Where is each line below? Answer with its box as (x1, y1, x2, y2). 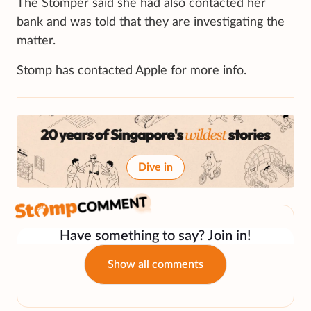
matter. (17, 34, 56, 47)
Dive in (138, 162, 173, 174)
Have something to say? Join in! (60, 229, 251, 244)
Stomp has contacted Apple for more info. (17, 64, 246, 77)
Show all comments (108, 259, 203, 271)
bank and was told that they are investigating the (17, 15, 285, 28)
